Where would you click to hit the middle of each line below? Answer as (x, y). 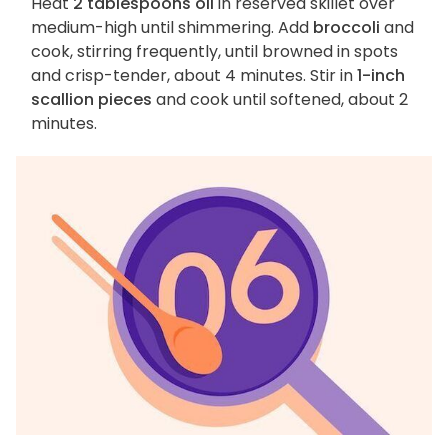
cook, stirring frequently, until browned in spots (214, 52)
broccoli (346, 28)
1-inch (381, 76)
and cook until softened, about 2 (280, 100)
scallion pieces (91, 100)
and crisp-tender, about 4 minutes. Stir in (194, 76)
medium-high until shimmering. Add (172, 28)
